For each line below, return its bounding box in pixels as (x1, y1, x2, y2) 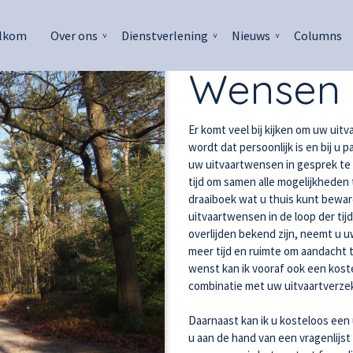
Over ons (50, 28, 98, 43)
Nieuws (232, 28, 270, 43)
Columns (294, 28, 342, 43)
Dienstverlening (121, 28, 208, 43)
